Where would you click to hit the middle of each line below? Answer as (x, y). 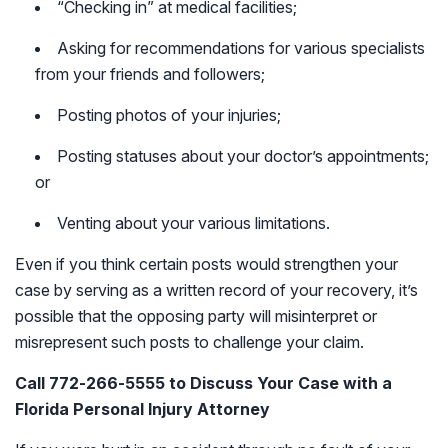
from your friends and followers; (150, 74)
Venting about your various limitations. (193, 223)
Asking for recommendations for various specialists (241, 48)
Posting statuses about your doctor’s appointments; (243, 156)
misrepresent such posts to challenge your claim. (189, 342)
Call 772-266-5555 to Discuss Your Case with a (203, 383)
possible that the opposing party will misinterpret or (196, 316)
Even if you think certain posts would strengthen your (206, 264)
